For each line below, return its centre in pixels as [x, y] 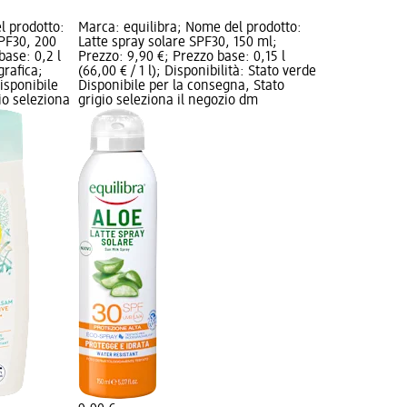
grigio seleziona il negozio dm [169, 100]
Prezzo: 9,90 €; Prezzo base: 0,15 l [182, 57]
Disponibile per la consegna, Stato [182, 86]
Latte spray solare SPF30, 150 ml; [178, 42]
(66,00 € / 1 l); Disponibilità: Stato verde [198, 71]
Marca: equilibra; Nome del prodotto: [190, 28]
